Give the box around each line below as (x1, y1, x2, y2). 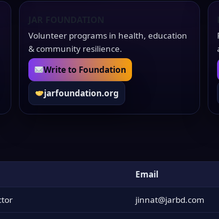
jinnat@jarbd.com (135, 194, 204, 206)
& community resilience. (28, 43, 122, 55)
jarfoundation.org (44, 88, 119, 99)
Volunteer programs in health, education (28, 30, 187, 42)
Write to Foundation (44, 64, 127, 76)
